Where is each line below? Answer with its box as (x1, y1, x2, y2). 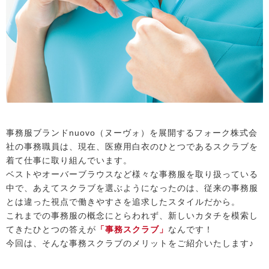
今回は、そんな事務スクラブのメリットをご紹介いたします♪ (6, 238, 254, 249)
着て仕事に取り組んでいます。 (6, 156, 132, 166)
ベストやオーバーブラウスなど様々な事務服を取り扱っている (6, 169, 258, 180)
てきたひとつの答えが (6, 225, 96, 235)
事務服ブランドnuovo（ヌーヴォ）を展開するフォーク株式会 (6, 128, 258, 138)
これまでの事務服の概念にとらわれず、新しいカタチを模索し (6, 211, 258, 221)
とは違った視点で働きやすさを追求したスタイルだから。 (6, 197, 240, 207)
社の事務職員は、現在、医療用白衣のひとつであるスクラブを (6, 142, 258, 152)
